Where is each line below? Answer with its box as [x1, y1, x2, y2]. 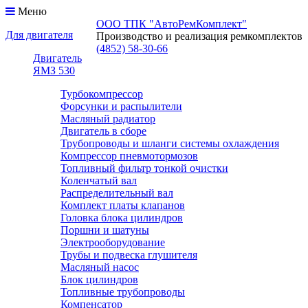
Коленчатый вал [60, 175, 137, 186]
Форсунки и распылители [60, 100, 182, 112]
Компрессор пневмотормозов [60, 150, 198, 162]
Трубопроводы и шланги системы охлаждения [60, 137, 279, 149]
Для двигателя [5, 29, 73, 41]
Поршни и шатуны [60, 224, 149, 236]
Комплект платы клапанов [60, 199, 185, 211]
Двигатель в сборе [60, 125, 146, 137]
